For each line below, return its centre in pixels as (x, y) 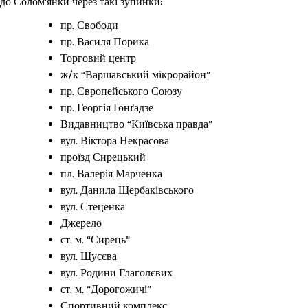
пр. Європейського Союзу (121, 91)
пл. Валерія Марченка (111, 174)
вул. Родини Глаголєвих (117, 273)
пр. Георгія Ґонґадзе (107, 108)
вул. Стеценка (93, 207)
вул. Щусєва (89, 256)
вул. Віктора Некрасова (115, 141)
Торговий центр (98, 58)
